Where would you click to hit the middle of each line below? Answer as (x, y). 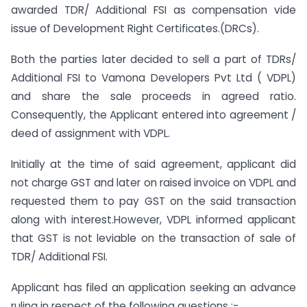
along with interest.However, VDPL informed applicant (153, 219)
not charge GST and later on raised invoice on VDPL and (153, 182)
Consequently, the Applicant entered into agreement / (153, 115)
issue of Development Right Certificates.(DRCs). (135, 29)
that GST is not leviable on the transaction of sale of (153, 238)
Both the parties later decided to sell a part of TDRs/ (153, 60)
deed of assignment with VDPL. (90, 134)
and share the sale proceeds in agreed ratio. (153, 97)
